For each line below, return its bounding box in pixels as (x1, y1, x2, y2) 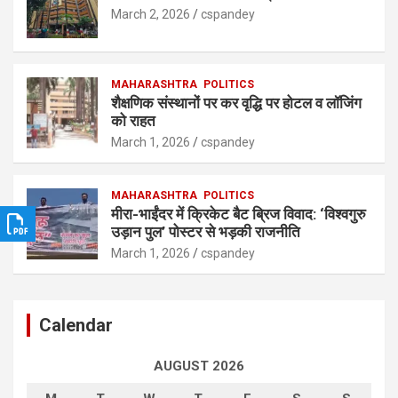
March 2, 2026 (111, 7, 190, 22)
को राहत (111, 112, 155, 131)
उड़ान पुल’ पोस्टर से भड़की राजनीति (111, 223, 300, 242)
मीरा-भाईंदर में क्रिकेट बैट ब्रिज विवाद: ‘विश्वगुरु (111, 205, 366, 224)
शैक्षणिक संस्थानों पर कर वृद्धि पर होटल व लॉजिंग (111, 94, 362, 113)
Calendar (39, 314, 113, 337)
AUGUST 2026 (154, 358, 244, 375)
